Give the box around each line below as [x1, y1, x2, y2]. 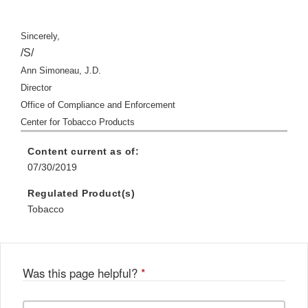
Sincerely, [21, 31, 60, 42]
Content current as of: [27, 146, 139, 157]
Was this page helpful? [23, 265, 141, 282]
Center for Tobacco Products [21, 117, 135, 128]
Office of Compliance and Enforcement [21, 100, 175, 111]
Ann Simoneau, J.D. [21, 65, 101, 76]
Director [21, 82, 52, 93]
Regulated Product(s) [27, 188, 135, 199]
